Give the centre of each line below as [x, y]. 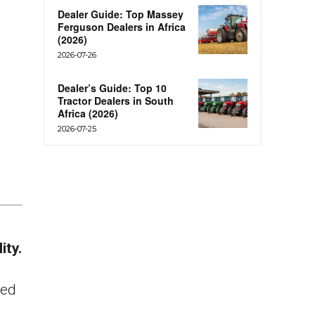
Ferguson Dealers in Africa [122, 27]
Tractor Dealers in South [116, 101]
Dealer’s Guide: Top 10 [112, 88]
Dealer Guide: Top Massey [121, 14]
